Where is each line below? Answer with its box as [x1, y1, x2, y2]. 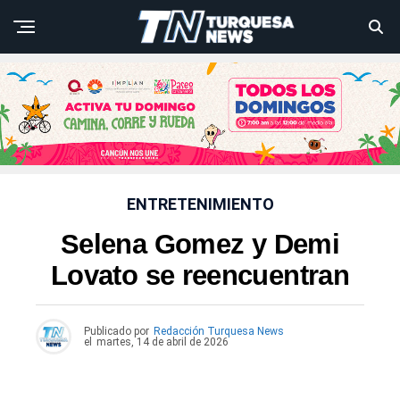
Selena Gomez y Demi [60, 229, 340, 261]
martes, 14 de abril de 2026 [96, 336, 229, 349]
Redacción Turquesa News [154, 325, 284, 338]
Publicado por [84, 325, 149, 338]
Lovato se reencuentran [50, 260, 350, 292]
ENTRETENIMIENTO [126, 195, 274, 214]
